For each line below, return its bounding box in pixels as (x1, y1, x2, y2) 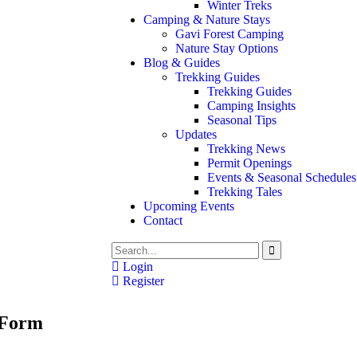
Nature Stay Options (175, 41, 278, 55)
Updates (175, 127, 217, 141)
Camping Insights (207, 99, 296, 112)
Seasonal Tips (207, 113, 277, 127)
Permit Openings (207, 156, 292, 170)
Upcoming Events (143, 199, 234, 213)
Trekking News (207, 142, 285, 155)
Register (120, 274, 164, 288)
